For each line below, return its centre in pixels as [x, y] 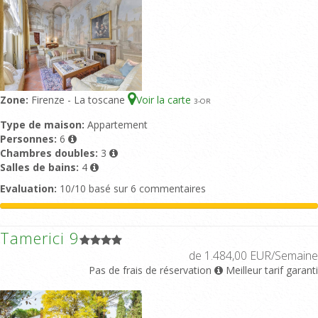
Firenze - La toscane [79, 99]
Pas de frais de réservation [150, 270]
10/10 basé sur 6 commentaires [131, 188]
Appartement [117, 124]
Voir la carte [165, 99]
